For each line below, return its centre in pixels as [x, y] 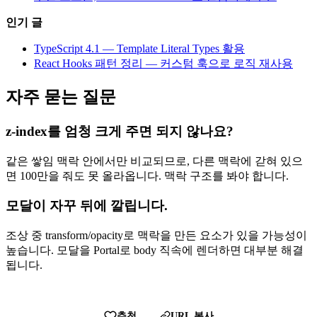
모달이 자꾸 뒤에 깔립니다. [87, 206]
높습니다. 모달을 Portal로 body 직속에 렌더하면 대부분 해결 [155, 250]
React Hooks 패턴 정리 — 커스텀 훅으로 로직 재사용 [163, 64]
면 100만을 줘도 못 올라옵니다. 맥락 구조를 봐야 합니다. [147, 175]
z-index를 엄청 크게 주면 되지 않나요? [120, 131]
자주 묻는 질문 [61, 97]
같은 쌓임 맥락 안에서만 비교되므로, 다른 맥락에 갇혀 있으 [154, 161]
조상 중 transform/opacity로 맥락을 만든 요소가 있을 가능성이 [156, 236]
